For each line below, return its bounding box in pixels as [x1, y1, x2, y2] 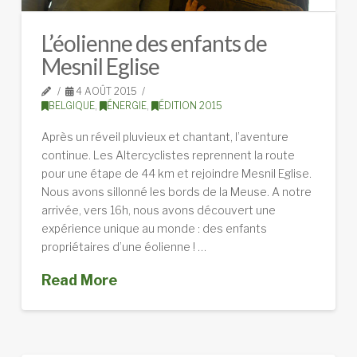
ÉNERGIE [106, 100, 147, 112]
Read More [41, 272, 117, 289]
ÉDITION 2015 [158, 100, 222, 112]
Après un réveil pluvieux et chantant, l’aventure [41, 129, 288, 143]
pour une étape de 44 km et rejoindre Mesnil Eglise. [41, 166, 312, 180]
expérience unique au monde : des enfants [41, 221, 267, 235]
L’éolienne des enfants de [41, 29, 268, 57]
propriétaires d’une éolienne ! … [41, 239, 206, 253]
